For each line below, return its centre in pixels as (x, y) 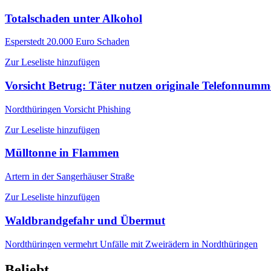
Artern (17, 177)
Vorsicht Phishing (96, 109)
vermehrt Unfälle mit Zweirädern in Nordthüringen (159, 244)
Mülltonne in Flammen (62, 153)
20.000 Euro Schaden (87, 42)
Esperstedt (24, 42)
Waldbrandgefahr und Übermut (85, 220)
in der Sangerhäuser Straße (82, 177)
